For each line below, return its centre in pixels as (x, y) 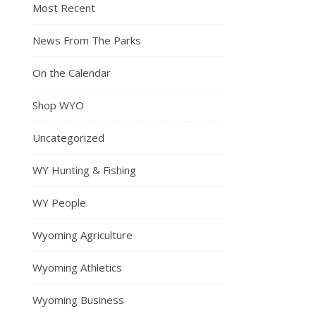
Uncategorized (68, 137)
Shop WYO (58, 105)
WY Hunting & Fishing (84, 170)
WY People (59, 202)
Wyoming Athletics (77, 267)
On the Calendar (72, 72)
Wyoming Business (78, 299)
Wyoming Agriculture (83, 235)
